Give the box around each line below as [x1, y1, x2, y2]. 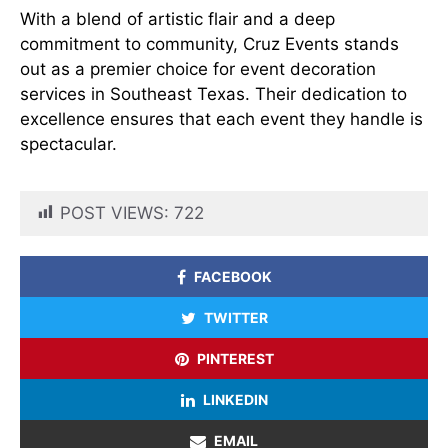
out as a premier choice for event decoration [20, 59, 376, 79]
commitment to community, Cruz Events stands [20, 34, 399, 54]
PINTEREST [196, 350, 274, 367]
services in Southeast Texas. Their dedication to [20, 84, 407, 104]
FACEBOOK [193, 268, 272, 285]
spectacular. [20, 134, 117, 154]
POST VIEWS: [60, 203, 169, 223]
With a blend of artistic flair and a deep [20, 9, 335, 29]
